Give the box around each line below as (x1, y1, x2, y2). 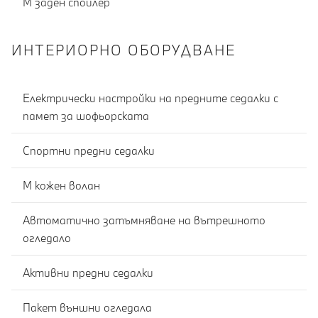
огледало (23, 230, 71, 245)
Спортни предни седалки (23, 143, 155, 158)
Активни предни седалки (23, 265, 153, 280)
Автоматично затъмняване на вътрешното (23, 212, 265, 227)
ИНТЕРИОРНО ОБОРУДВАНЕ (11, 41, 236, 59)
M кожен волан (23, 177, 100, 192)
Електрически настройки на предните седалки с (23, 90, 278, 105)
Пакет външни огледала (23, 300, 152, 314)
